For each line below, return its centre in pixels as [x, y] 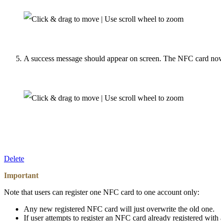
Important [21, 176]
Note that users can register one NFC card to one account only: [102, 192]
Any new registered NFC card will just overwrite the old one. [119, 209]
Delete [14, 159]
